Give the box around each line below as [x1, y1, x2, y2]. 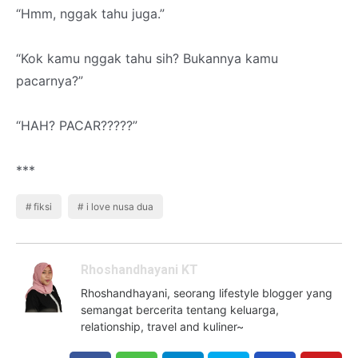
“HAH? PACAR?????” [16, 117, 137, 133]
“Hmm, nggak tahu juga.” [16, 6, 165, 22]
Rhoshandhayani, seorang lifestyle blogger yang [81, 285, 332, 300]
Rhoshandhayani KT [81, 262, 198, 278]
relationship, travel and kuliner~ [81, 319, 244, 333]
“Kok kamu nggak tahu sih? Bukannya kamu [16, 50, 278, 66]
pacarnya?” [16, 73, 83, 89]
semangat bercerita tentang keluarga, [81, 302, 279, 316]
